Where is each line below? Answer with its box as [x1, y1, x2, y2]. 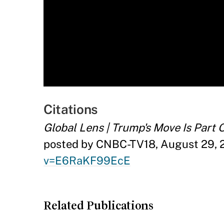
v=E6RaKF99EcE [43, 154, 130, 167]
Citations [43, 101, 98, 117]
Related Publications [43, 199, 153, 212]
